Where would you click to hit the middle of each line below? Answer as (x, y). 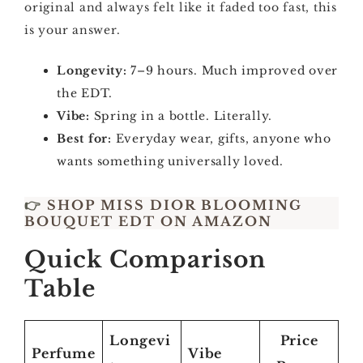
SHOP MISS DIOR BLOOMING (172, 205)
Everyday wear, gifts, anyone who (221, 139)
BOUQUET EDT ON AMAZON (148, 221)
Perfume (64, 353)
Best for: (84, 139)
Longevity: (92, 70)
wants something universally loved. (170, 161)
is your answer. (73, 30)
